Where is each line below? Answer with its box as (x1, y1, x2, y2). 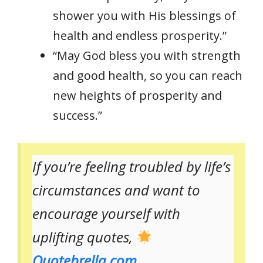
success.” (53, 107, 102, 124)
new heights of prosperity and (53, 87, 222, 104)
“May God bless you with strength (53, 48, 241, 64)
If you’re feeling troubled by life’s (32, 157, 231, 177)
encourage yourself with (32, 204, 180, 224)
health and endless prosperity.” (53, 28, 227, 44)
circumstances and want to (32, 180, 200, 200)
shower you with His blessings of (53, 8, 236, 24)
